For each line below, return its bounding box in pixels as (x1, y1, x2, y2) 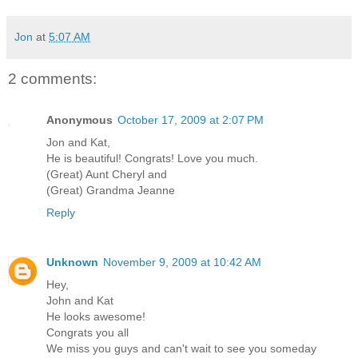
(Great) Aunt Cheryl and (46, 168, 167, 181)
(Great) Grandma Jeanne (46, 184, 175, 197)
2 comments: (8, 70, 97, 87)
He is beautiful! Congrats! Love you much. (46, 152, 258, 165)
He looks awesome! (46, 310, 145, 324)
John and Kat (46, 294, 113, 308)
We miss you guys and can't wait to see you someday (46, 342, 316, 356)
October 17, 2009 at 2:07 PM (117, 113, 264, 127)
